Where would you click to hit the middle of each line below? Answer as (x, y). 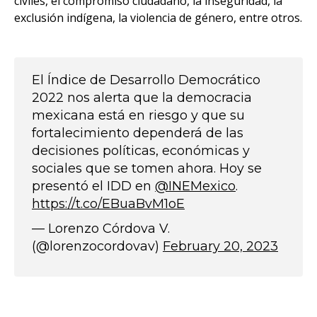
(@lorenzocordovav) (97, 246)
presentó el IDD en (93, 186)
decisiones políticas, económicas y (141, 151)
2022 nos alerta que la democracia (142, 98)
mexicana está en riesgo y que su (138, 115)
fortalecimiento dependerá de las (138, 133)
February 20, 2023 (220, 246)
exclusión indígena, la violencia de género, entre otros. (158, 18)
